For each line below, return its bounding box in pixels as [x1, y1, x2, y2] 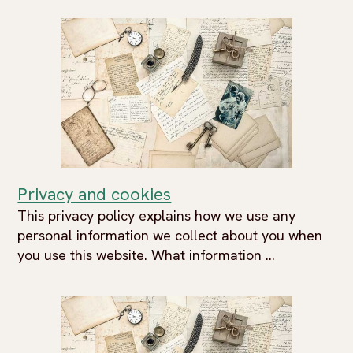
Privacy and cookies [17, 183, 172, 206]
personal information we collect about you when [17, 226, 323, 244]
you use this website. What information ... [17, 246, 276, 264]
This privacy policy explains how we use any [17, 206, 296, 225]
